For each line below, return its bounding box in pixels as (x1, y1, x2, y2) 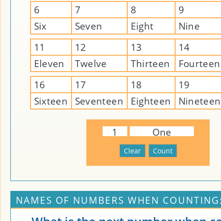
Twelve (74, 57, 107, 70)
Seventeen (74, 94, 123, 108)
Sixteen (34, 94, 68, 108)
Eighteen (130, 94, 171, 108)
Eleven (34, 57, 65, 70)
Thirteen (130, 57, 170, 70)
